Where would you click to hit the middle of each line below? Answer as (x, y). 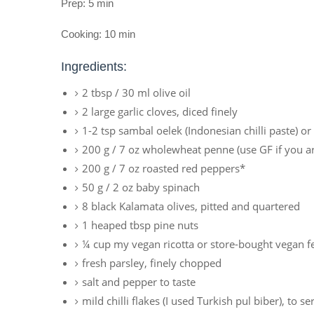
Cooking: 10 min (98, 34)
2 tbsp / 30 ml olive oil (136, 93)
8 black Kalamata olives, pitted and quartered (191, 206)
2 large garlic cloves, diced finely (160, 111)
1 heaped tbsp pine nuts (140, 225)
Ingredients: (94, 67)
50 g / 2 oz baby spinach (141, 187)
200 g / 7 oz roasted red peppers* (164, 168)
